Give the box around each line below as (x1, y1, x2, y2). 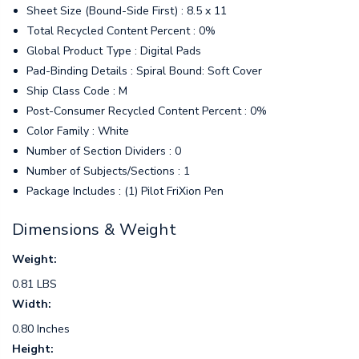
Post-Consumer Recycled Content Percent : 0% (26, 103, 268, 119)
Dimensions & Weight (12, 218, 176, 240)
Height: (12, 341, 54, 357)
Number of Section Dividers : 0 (26, 143, 182, 159)
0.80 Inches (12, 321, 70, 337)
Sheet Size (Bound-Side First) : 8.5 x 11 (26, 2, 228, 18)
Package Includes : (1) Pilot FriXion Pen (26, 183, 224, 199)
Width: (12, 296, 51, 313)
